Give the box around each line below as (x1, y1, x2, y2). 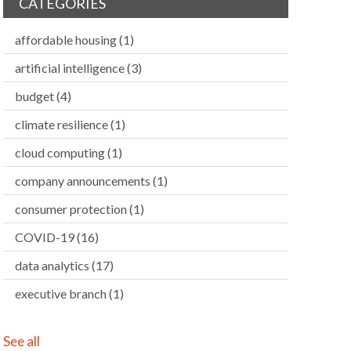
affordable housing (14, 32, 119, 47)
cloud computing (14, 145, 107, 160)
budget (14, 89, 56, 103)
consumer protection (14, 201, 129, 216)
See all (2, 333, 40, 349)
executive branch (14, 286, 109, 301)
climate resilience (14, 117, 110, 132)
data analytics (14, 258, 92, 273)
